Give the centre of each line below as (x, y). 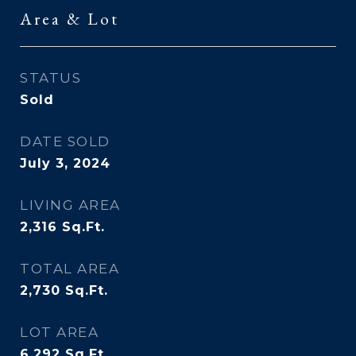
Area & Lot (70, 19)
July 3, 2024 (65, 163)
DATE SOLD (65, 141)
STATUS (50, 78)
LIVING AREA (70, 205)
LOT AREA (59, 332)
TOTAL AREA (70, 269)
